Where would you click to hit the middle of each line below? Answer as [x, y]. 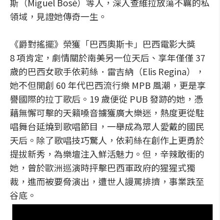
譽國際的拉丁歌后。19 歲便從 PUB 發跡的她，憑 [106, 99]
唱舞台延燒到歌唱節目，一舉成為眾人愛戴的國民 [107, 126]
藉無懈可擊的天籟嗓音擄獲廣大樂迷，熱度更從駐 [107, 112]
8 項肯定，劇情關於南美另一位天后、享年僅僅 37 [108, 57]
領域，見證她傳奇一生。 [58, 16]
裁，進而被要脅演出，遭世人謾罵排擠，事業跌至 [107, 181]
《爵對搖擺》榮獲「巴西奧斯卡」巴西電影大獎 [103, 44]
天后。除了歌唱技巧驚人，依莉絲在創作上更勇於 [107, 140]
